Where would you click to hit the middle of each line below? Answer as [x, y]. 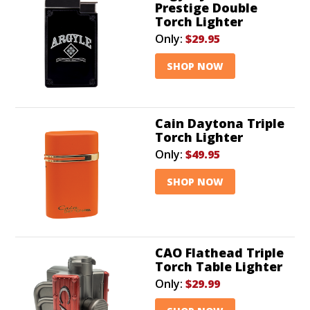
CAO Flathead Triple [219, 252]
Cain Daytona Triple [220, 123]
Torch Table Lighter [219, 266]
